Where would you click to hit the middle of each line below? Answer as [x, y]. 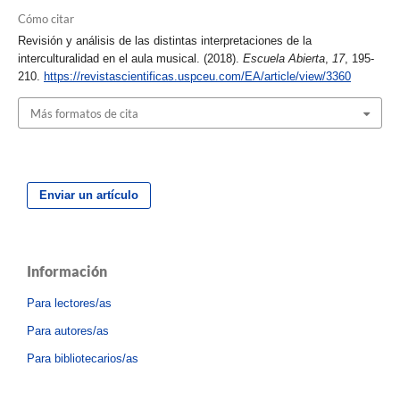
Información [67, 271]
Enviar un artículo [89, 195]
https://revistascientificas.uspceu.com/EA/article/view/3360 [197, 77]
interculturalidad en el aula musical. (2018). [130, 59]
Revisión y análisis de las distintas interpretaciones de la [164, 41]
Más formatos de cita [84, 113]
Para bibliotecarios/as [83, 358]
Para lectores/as [69, 303]
